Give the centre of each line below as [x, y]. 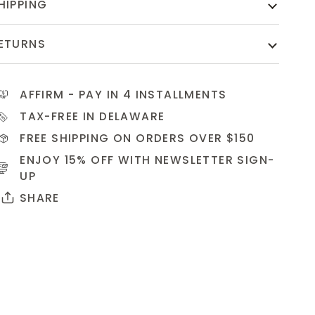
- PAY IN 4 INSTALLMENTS [146, 94]
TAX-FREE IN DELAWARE [92, 116]
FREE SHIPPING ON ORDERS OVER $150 [137, 138]
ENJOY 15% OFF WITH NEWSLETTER [129, 160]
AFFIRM [42, 94]
